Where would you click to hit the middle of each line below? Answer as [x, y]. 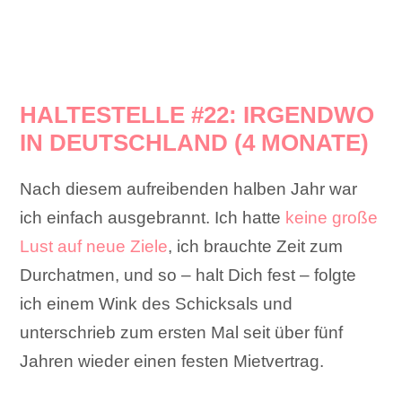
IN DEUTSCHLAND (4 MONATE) [195, 143]
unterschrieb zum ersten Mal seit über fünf [182, 333]
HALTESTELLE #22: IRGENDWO [197, 115]
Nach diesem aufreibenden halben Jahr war [189, 189]
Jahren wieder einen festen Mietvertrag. [172, 362]
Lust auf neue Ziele [94, 247]
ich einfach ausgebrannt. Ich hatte [153, 218]
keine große [332, 218]
